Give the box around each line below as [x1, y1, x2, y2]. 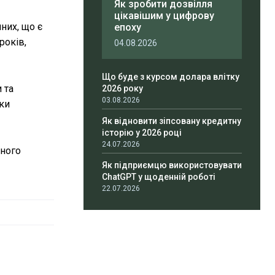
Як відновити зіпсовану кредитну [102, 116, 241, 126]
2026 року [102, 83, 143, 94]
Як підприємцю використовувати [102, 160, 242, 171]
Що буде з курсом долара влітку [102, 72, 239, 82]
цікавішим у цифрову [114, 10, 214, 22]
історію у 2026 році [102, 128, 182, 138]
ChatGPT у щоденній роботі [102, 172, 215, 182]
